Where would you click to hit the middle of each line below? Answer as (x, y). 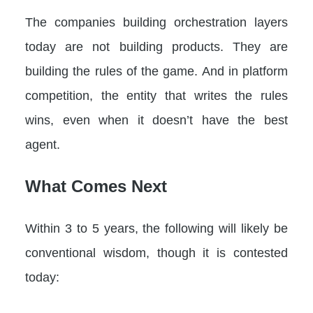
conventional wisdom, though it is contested (156, 253)
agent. (43, 145)
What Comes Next (96, 187)
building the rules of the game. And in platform (156, 71)
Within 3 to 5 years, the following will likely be (156, 228)
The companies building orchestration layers (156, 22)
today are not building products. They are (156, 47)
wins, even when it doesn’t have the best (156, 120)
